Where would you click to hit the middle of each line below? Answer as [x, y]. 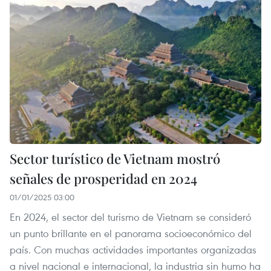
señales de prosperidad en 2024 [103, 179]
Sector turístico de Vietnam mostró [115, 159]
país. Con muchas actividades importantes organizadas [133, 250]
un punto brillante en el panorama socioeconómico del [131, 233]
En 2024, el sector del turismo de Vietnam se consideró [130, 217]
